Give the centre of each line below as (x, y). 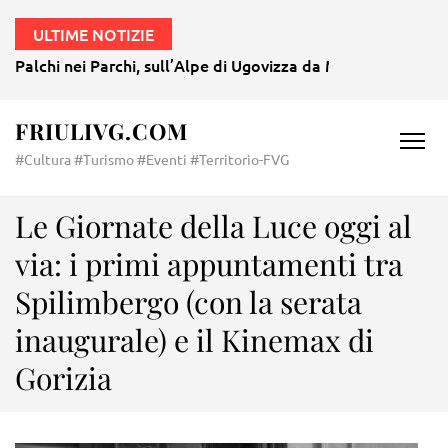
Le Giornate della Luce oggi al (213, 226)
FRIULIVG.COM (101, 131)
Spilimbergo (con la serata (188, 302)
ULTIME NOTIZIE (93, 34)
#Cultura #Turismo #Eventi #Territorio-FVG (152, 159)
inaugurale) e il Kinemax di (194, 340)
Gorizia (63, 378)
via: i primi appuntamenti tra (209, 264)
